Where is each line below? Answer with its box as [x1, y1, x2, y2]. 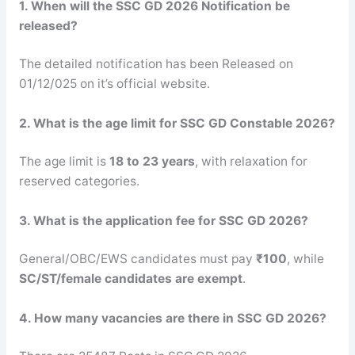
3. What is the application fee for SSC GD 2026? [18, 212, 308, 228]
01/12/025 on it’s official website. [18, 75, 210, 91]
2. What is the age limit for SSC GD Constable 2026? [18, 115, 335, 131]
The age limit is [18, 153, 109, 169]
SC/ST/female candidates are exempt [18, 270, 242, 286]
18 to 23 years [109, 153, 195, 169]
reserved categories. [18, 173, 139, 189]
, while [286, 250, 324, 266]
